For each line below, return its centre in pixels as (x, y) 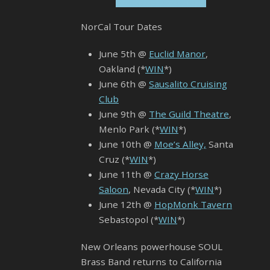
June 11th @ (127, 174)
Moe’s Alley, (180, 144)
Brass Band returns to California (151, 262)
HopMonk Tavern (193, 205)
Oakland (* (122, 69)
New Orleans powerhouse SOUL (152, 247)
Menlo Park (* (129, 129)
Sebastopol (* (129, 220)
